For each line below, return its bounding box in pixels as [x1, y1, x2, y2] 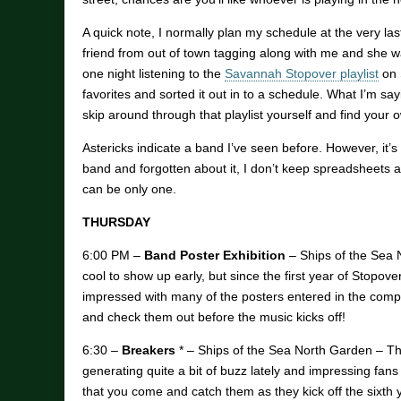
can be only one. [82, 182, 176, 197]
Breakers [122, 343, 175, 358]
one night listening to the [82, 66, 225, 81]
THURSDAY [82, 215, 150, 230]
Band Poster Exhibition [144, 248, 286, 263]
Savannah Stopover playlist [225, 66, 379, 81]
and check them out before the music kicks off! [82, 310, 346, 325]
